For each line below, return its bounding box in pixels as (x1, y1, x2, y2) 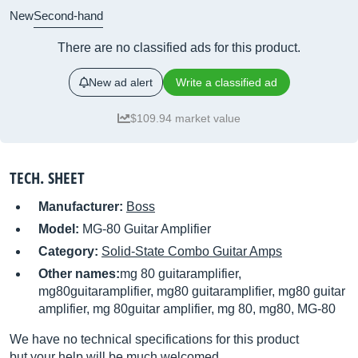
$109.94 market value (130, 112, 241, 125)
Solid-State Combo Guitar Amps (101, 245, 282, 258)
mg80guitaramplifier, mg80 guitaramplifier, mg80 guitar (38, 284, 345, 298)
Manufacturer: (38, 200, 126, 213)
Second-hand (34, 9, 103, 22)
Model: (38, 222, 82, 236)
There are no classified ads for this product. (58, 41, 300, 54)
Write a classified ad (175, 76, 277, 89)
